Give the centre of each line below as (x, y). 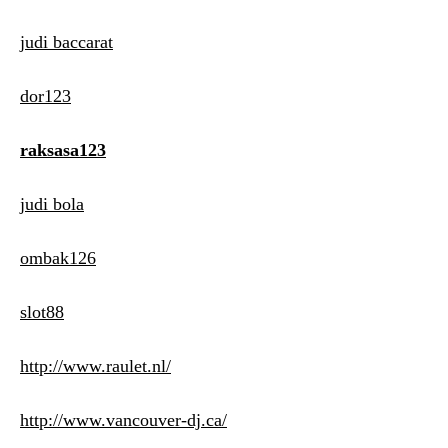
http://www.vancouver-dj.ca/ (123, 420)
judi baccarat (66, 42)
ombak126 (58, 258)
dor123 (45, 96)
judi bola (52, 204)
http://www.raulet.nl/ (95, 366)
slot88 (42, 312)
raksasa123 (63, 150)
